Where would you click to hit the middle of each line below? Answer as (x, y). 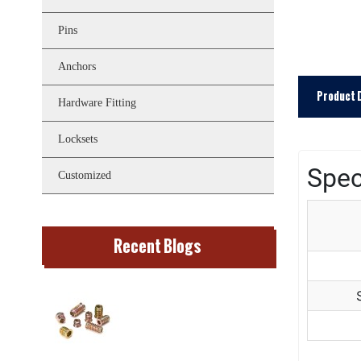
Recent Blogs (158, 246)
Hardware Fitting (97, 103)
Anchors (77, 66)
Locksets (78, 139)
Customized (85, 175)
